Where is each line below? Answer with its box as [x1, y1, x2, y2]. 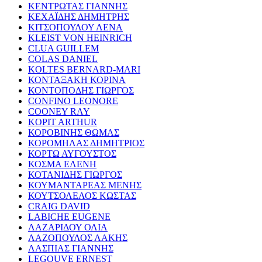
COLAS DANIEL [28, 53, 98, 64]
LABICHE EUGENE [28, 211, 111, 222]
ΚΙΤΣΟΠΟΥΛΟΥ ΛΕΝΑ [28, 22, 123, 32]
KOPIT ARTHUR [28, 116, 97, 127]
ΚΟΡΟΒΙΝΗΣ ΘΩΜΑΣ [28, 127, 119, 137]
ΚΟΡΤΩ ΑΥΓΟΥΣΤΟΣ [28, 148, 116, 158]
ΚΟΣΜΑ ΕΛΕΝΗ [28, 158, 96, 169]
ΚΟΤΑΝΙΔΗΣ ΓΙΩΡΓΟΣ [28, 169, 122, 180]
